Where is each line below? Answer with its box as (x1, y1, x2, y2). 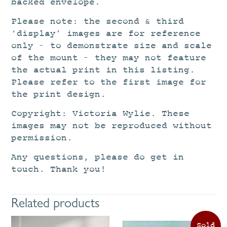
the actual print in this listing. (11, 65, 196, 75)
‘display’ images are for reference (11, 29, 201, 39)
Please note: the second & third (11, 17, 184, 27)
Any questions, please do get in (11, 153, 184, 163)
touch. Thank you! (11, 165, 106, 175)
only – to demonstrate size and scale (11, 41, 212, 51)
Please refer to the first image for (11, 78, 207, 88)
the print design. (11, 90, 106, 100)
